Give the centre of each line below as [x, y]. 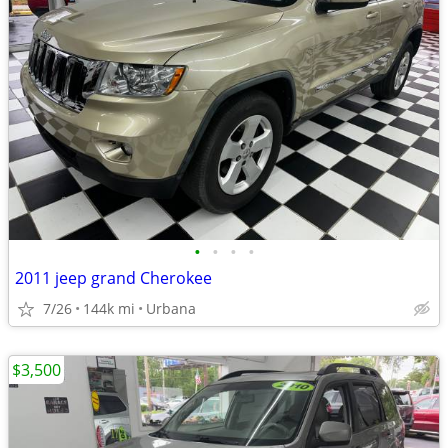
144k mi [109, 308]
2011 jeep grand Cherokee [113, 278]
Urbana [171, 308]
